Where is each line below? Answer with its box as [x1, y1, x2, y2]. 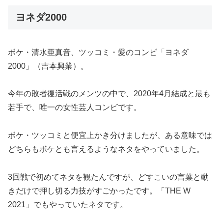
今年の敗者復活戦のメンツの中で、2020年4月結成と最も [8, 89, 211, 98]
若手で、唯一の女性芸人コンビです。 [8, 103, 141, 112]
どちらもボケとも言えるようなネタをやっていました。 [8, 145, 204, 154]
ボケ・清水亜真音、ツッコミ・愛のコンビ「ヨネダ [8, 48, 189, 56]
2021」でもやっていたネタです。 [8, 200, 128, 209]
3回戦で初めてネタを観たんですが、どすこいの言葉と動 [8, 173, 209, 182]
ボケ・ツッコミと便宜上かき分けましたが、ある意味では [8, 131, 212, 140]
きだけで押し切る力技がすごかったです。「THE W [8, 187, 191, 195]
